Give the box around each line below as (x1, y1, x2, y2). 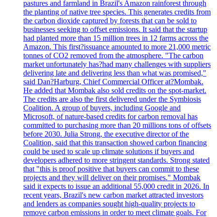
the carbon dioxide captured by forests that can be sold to (23, 16, 197, 25)
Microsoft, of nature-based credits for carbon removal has (23, 112, 198, 121)
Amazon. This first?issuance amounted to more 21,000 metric (23, 42, 211, 51)
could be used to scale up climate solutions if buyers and (23, 147, 194, 155)
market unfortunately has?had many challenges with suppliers (23, 60, 211, 68)
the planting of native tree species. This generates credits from (23, 7, 211, 16)
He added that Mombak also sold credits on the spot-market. (23, 86, 206, 94)
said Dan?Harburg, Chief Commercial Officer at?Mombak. (23, 77, 203, 86)
